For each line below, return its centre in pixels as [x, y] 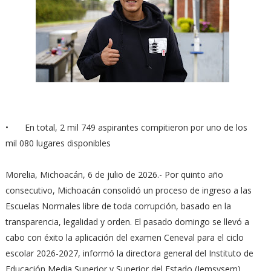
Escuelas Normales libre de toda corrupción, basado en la [118, 206]
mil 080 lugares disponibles [58, 143]
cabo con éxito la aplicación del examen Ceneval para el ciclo [124, 237]
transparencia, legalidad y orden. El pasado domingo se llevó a [127, 222]
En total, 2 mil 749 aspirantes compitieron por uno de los [136, 127]
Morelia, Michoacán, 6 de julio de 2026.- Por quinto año [114, 175]
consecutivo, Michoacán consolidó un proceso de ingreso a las [128, 190]
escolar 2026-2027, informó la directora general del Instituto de [129, 253]
